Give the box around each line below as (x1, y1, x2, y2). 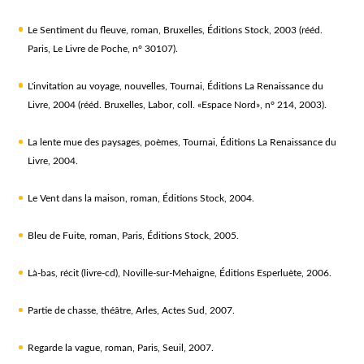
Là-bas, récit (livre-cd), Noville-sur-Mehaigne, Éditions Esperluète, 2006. (27, 267, 331, 278)
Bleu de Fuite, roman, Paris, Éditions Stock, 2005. (27, 230, 239, 240)
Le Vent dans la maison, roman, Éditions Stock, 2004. (27, 193, 254, 203)
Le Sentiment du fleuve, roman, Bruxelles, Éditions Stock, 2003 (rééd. (27, 24, 323, 35)
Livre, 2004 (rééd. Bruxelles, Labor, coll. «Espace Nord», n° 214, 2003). (27, 99, 327, 110)
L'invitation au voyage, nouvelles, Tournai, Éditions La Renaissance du (27, 80, 323, 91)
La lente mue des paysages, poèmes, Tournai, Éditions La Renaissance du (27, 136, 336, 147)
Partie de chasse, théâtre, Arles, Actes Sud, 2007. (27, 305, 235, 315)
